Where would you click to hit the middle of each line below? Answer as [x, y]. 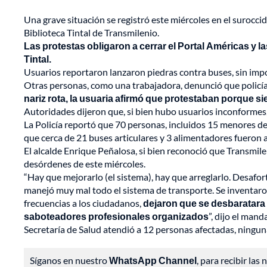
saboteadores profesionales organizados [116, 216]
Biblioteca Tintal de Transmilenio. [92, 33]
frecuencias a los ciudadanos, [83, 203]
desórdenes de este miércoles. [86, 164]
